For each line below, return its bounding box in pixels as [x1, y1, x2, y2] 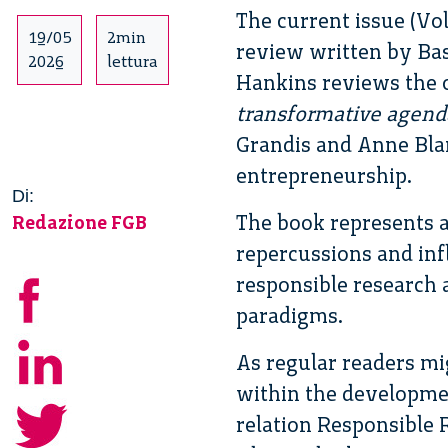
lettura [107, 51, 158, 71]
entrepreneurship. [236, 162, 412, 188]
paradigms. [236, 302, 343, 328]
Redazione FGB [12, 210, 147, 234]
